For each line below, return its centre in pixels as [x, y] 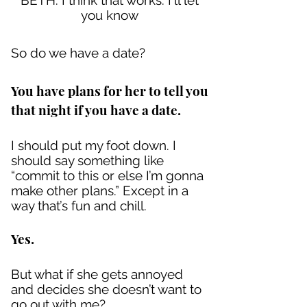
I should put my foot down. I [94, 145]
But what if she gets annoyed [97, 274]
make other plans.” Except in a [100, 191]
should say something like [87, 160]
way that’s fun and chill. [79, 206]
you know [110, 15]
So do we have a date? [78, 53]
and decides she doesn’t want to [106, 289]
